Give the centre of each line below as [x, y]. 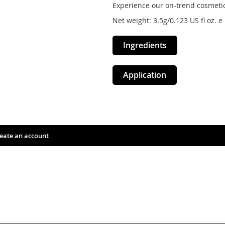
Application [145, 75]
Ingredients [145, 45]
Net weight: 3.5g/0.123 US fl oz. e [167, 20]
